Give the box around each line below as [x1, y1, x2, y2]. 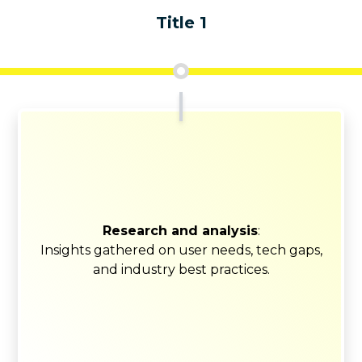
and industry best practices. [92, 261, 270, 277]
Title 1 [155, 12, 207, 32]
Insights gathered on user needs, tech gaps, [40, 242, 322, 258]
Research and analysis [102, 222, 258, 238]
